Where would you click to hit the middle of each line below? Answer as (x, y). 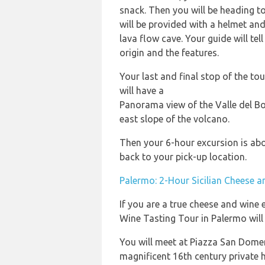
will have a (142, 91)
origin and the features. (169, 53)
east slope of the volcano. (174, 119)
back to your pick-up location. (183, 157)
